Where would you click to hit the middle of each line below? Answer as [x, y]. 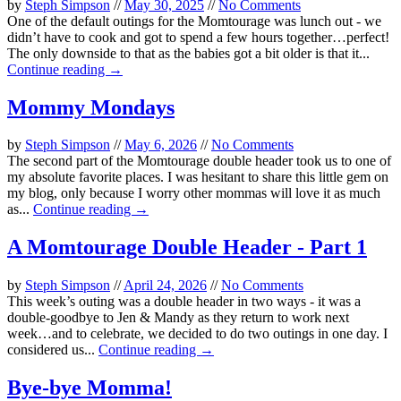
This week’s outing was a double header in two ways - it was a [184, 302]
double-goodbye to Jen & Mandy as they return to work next [178, 318]
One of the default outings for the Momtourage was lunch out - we [194, 21]
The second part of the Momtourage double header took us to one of [199, 161]
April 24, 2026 [165, 286]
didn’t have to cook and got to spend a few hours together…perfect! [198, 37]
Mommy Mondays [91, 107]
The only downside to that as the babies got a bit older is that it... [188, 53]
